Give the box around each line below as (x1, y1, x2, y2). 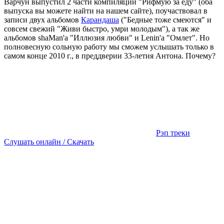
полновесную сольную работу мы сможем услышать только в (4, 42, 214, 51)
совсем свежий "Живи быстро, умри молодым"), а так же (4, 24, 199, 33)
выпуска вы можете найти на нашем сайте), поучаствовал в (4, 6, 207, 15)
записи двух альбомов (4, 15, 81, 24)
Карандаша (81, 15, 119, 24)
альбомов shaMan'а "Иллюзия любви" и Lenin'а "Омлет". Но (4, 33, 209, 42)
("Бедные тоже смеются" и (119, 15, 211, 24)
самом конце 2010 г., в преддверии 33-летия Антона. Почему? (4, 51, 215, 60)
